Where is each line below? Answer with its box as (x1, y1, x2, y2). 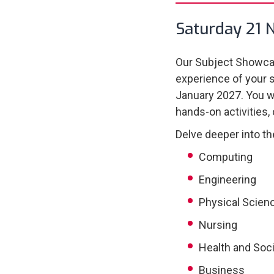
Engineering (199, 173, 256, 186)
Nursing (199, 218, 237, 231)
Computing (199, 150, 253, 163)
